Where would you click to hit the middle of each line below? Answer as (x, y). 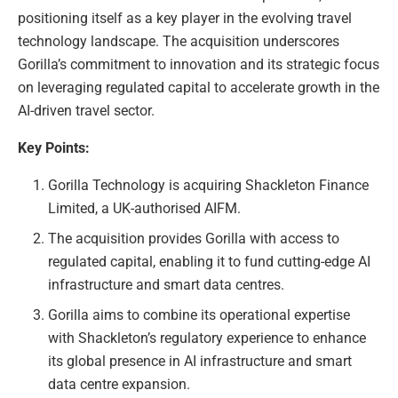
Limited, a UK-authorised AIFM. (145, 208)
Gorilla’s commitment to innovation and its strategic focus (199, 64)
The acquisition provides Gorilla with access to (194, 238)
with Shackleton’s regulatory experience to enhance (207, 338)
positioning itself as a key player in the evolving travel (185, 18)
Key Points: (54, 147)
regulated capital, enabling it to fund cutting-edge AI (210, 261)
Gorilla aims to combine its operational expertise (199, 314)
